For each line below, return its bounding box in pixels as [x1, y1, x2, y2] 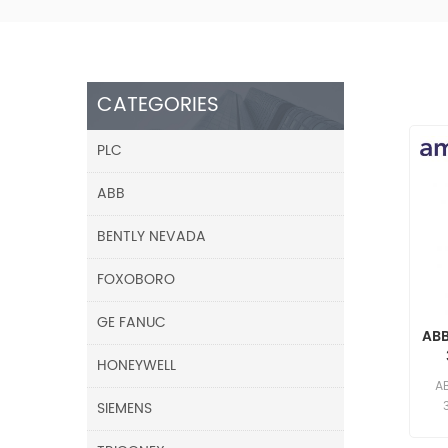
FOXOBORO [97, 267, 175, 291]
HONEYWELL [97, 353, 176, 377]
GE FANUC [97, 310, 166, 334]
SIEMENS [97, 396, 152, 420]
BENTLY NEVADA [97, 224, 206, 248]
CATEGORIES [97, 88, 219, 122]
